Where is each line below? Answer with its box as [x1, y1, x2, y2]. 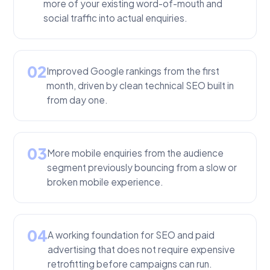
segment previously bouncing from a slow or [47, 162, 237, 174]
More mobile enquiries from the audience [47, 147, 224, 159]
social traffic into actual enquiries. [43, 12, 187, 24]
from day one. [46, 94, 108, 106]
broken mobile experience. [47, 176, 163, 188]
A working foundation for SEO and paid [48, 229, 215, 241]
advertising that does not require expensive [48, 243, 235, 256]
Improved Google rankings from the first [46, 65, 219, 77]
